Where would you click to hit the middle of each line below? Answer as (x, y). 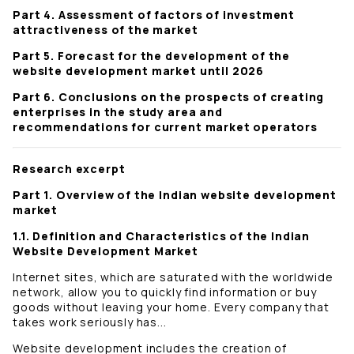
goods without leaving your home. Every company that (171, 307)
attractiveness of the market (105, 30)
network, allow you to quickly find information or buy (165, 292)
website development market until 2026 (139, 71)
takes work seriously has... (90, 322)
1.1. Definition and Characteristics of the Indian (162, 236)
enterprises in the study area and (118, 112)
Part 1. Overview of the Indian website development (175, 195)
